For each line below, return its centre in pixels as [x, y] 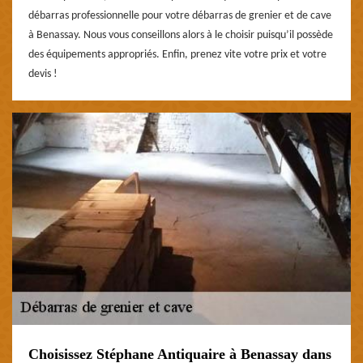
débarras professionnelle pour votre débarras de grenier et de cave [180, 15]
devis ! [43, 74]
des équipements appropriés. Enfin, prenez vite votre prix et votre [177, 54]
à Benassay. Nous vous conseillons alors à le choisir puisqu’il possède [181, 35]
